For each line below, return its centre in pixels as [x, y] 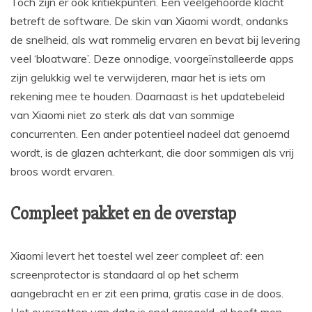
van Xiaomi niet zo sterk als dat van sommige [123, 115]
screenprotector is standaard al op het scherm [125, 275]
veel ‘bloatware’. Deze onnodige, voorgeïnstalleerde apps [152, 59]
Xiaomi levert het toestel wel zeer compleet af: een [137, 256]
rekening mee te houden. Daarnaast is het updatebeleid [148, 96]
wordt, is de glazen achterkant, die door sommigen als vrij [152, 153]
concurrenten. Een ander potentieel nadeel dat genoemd [150, 134]
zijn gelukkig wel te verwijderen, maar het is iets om [138, 78]
